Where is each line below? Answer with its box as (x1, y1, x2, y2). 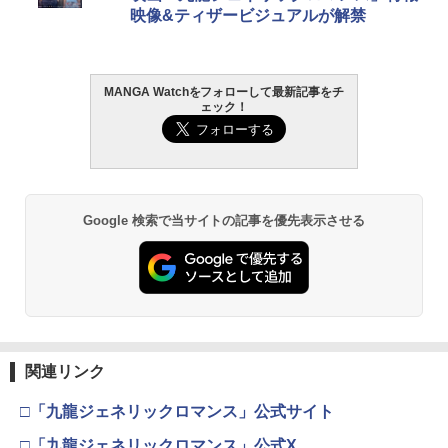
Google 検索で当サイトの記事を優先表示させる (82, 212, 366, 228)
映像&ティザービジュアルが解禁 (130, 6, 366, 24)
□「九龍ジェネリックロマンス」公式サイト (20, 402, 334, 420)
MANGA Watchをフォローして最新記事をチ (103, 84, 345, 99)
